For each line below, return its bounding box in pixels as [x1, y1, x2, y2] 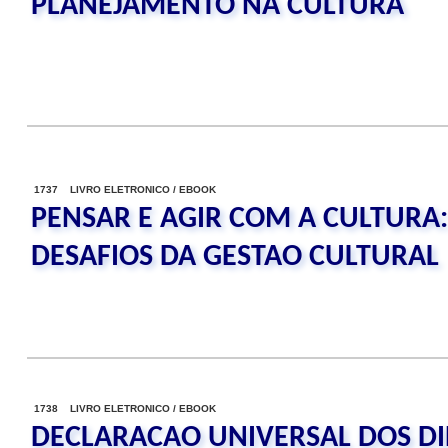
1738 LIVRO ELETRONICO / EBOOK [34, 403, 216, 414]
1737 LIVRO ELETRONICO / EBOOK [34, 184, 216, 195]
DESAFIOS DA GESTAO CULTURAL [31, 242, 439, 273]
